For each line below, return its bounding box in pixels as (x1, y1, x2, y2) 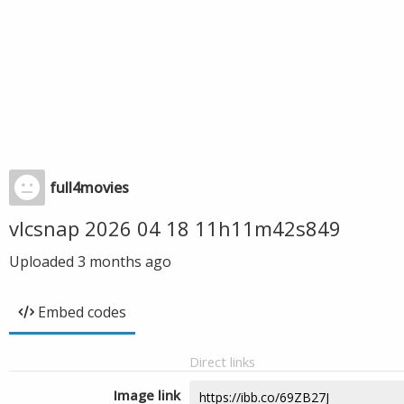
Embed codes (38, 302, 126, 322)
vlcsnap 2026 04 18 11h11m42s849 (9, 215, 341, 242)
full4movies (50, 178, 129, 197)
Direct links (189, 353, 255, 371)
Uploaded (9, 252, 78, 271)
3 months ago (78, 252, 171, 271)
